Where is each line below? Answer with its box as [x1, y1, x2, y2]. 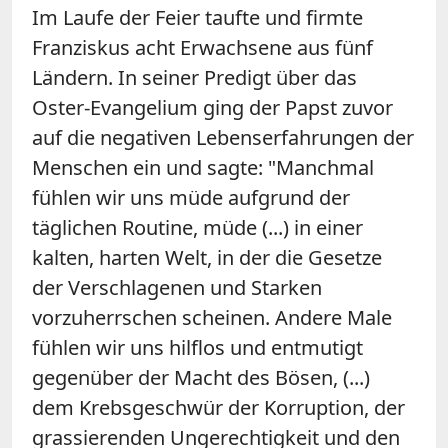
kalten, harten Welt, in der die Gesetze [32, 243, 382, 271]
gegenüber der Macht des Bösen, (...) [32, 363, 370, 391]
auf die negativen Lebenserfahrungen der [32, 123, 414, 151]
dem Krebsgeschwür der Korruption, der [32, 393, 405, 421]
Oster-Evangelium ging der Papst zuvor [32, 93, 393, 121]
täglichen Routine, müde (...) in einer [32, 213, 363, 241]
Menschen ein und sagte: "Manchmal [32, 153, 374, 181]
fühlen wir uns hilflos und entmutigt [32, 333, 363, 361]
